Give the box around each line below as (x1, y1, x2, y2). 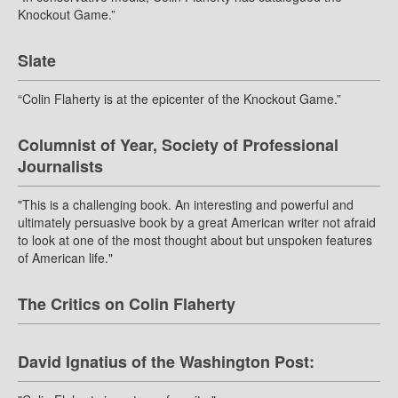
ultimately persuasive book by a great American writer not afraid (18, 213, 376, 232)
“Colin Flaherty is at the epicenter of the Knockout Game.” (18, 90, 341, 108)
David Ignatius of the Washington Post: (18, 350, 314, 374)
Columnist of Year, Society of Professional (18, 133, 338, 157)
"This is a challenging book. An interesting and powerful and (18, 195, 354, 214)
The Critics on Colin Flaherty (18, 292, 235, 316)
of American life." (18, 249, 113, 267)
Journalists (18, 155, 103, 179)
